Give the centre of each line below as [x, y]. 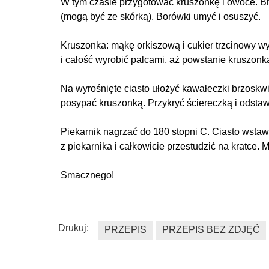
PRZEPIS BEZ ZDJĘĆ [211, 230]
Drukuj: [74, 228]
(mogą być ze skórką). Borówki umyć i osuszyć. [161, 17]
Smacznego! [87, 175]
